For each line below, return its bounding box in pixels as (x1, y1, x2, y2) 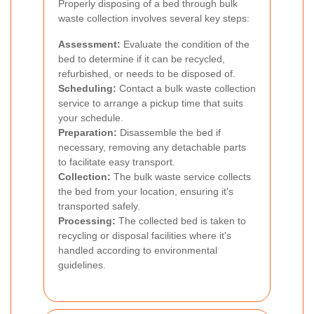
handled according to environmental (58, 244, 217, 256)
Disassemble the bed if (117, 126, 221, 138)
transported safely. (58, 200, 140, 212)
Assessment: (58, 38, 121, 50)
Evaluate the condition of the (121, 38, 250, 50)
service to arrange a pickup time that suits (58, 97, 243, 109)
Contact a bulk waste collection (116, 82, 256, 94)
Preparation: (58, 126, 117, 138)
